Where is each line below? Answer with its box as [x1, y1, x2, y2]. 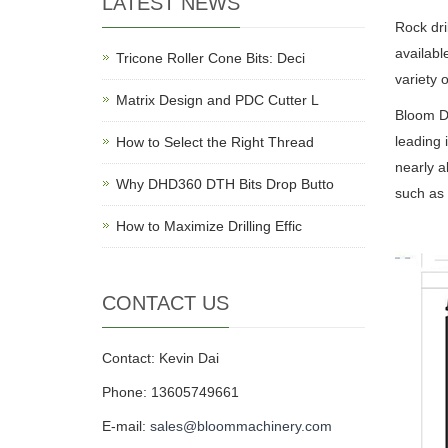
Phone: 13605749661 [102, 384, 239, 400]
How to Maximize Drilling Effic [116, 218, 302, 234]
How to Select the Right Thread [116, 134, 314, 150]
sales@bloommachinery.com [150, 418, 332, 434]
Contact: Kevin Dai [102, 350, 219, 366]
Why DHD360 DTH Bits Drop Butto [116, 176, 334, 192]
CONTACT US [102, 292, 229, 314]
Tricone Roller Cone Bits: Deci [116, 50, 305, 66]
